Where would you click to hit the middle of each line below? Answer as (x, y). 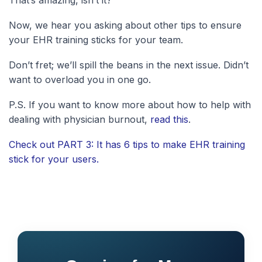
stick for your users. (54, 159)
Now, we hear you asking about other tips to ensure (125, 25)
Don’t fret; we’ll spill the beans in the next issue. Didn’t (129, 65)
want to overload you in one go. (80, 79)
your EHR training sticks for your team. (96, 39)
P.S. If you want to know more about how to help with (130, 104)
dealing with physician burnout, (80, 119)
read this (169, 119)
